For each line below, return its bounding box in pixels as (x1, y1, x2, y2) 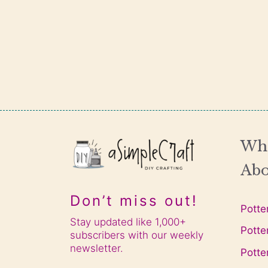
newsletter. (70, 242, 123, 254)
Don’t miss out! (70, 191, 198, 209)
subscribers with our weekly (70, 229, 203, 241)
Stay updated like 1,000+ (70, 215, 186, 228)
